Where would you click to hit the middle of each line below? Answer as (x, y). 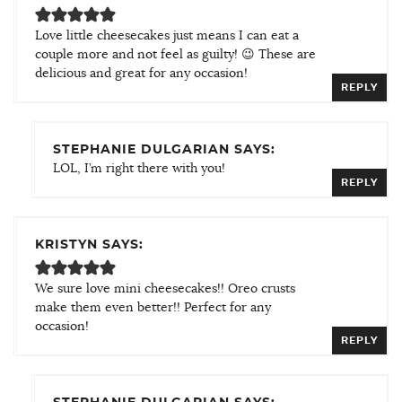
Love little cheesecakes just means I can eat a (167, 35)
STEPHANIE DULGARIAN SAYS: (164, 149)
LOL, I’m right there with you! (139, 168)
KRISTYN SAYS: (89, 245)
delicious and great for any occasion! (141, 73)
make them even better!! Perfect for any (153, 307)
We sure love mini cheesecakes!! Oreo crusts (165, 288)
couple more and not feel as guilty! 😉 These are (175, 54)
